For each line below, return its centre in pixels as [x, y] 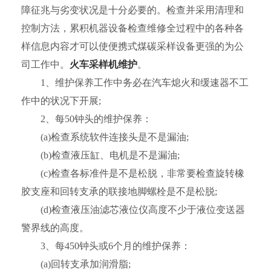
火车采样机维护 [103, 64]
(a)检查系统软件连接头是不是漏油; [105, 137]
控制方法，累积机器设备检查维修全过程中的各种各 [132, 28]
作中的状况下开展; [61, 101]
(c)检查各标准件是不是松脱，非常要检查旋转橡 [133, 173]
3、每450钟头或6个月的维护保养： [106, 246]
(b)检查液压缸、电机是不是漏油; [100, 155]
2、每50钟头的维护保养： [87, 119]
